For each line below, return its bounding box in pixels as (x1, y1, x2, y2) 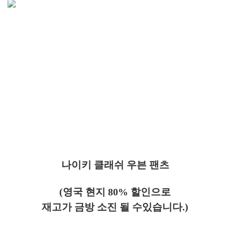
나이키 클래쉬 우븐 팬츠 (61, 159, 169, 170)
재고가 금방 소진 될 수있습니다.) (42, 201, 188, 212)
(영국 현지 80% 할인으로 (59, 186, 171, 197)
